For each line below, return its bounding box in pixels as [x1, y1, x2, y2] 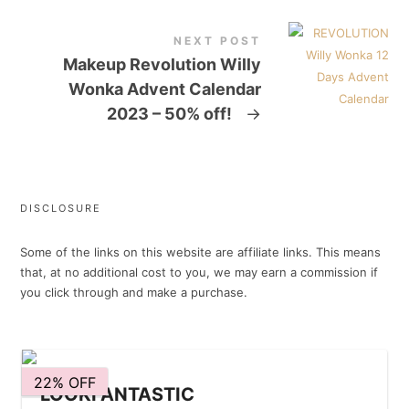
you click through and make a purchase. [20, 284, 248, 299]
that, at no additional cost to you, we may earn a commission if [20, 264, 379, 279]
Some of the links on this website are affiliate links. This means [20, 244, 382, 259]
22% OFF [33, 372, 96, 392]
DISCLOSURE [20, 201, 102, 215]
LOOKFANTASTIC [40, 383, 194, 405]
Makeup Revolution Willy [62, 54, 261, 74]
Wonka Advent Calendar [68, 79, 261, 99]
